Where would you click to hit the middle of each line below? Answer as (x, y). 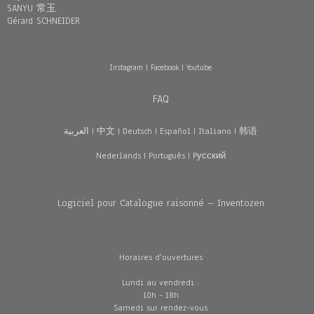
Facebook (165, 67)
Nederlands (118, 156)
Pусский (209, 156)
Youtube (199, 67)
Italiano (215, 131)
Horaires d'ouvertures (161, 257)
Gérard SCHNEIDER (43, 21)
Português (166, 156)
